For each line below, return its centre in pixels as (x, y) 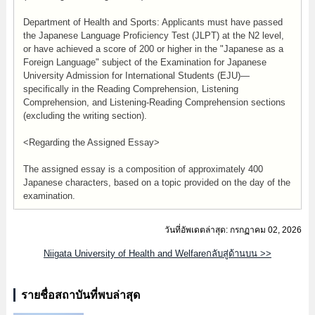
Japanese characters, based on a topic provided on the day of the (156, 182)
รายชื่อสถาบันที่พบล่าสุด (80, 295)
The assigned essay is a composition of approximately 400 (143, 169)
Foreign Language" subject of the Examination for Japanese (144, 62)
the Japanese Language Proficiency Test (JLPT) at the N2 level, (153, 36)
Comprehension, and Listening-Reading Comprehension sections (154, 102)
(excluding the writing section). (85, 116)
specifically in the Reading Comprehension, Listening (130, 89)
